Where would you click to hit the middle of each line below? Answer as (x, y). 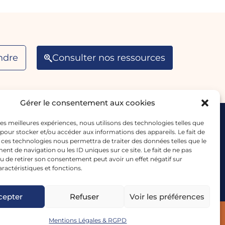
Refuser (85, 196)
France (80, 192)
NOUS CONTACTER (80, 127)
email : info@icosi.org (80, 158)
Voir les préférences (167, 196)
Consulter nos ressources (109, 58)
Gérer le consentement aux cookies (88, 103)
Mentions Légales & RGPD (88, 220)
